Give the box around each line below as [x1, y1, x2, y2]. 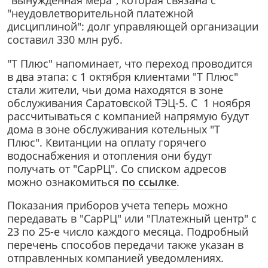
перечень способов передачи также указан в [7, 237, 243, 252]
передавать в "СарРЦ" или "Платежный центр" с [7, 211, 257, 226]
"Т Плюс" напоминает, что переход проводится [7, 56, 252, 71]
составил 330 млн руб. [7, 32, 126, 47]
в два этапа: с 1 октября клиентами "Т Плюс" [7, 69, 238, 84]
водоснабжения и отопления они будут [7, 148, 212, 163]
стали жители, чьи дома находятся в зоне [7, 82, 223, 97]
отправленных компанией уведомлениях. [7, 251, 227, 266]
